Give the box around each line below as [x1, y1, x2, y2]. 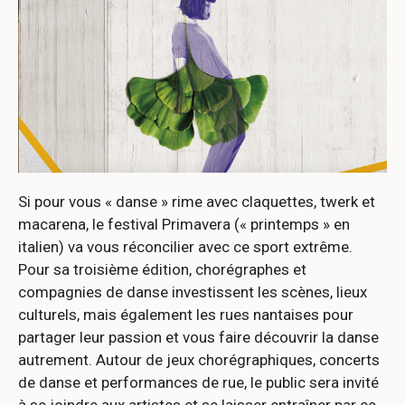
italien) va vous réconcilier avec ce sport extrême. [18, 237, 353, 256]
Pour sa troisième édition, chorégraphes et [18, 259, 306, 278]
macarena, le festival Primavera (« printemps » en [18, 214, 350, 233]
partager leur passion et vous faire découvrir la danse [18, 327, 379, 346]
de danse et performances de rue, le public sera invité [18, 372, 379, 391]
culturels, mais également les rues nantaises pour [18, 305, 353, 324]
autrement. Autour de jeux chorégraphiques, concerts [18, 350, 380, 369]
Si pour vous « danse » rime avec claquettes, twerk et [18, 192, 375, 211]
